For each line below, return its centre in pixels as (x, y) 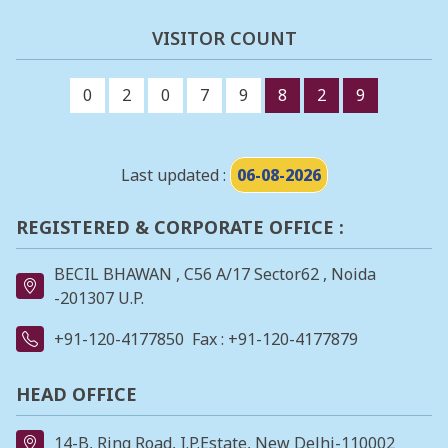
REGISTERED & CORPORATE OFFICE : (180, 226)
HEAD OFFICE (76, 394)
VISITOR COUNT (224, 37)
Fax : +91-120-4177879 (275, 339)
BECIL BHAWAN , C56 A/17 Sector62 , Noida (215, 274)
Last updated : (175, 174)
